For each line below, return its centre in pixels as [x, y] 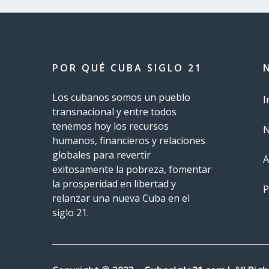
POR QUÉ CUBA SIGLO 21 [127, 68]
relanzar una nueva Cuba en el [121, 198]
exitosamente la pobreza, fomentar [132, 170]
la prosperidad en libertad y [114, 184]
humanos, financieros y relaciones [129, 141]
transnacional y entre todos [114, 112]
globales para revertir [101, 155]
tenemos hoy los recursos [110, 126]
